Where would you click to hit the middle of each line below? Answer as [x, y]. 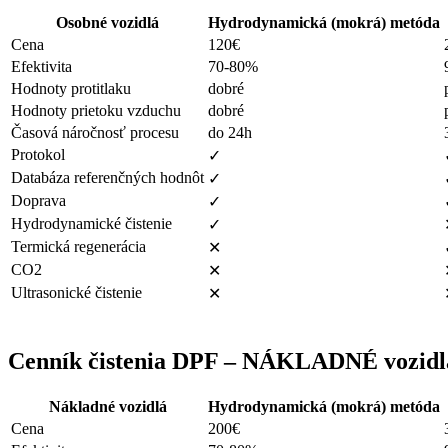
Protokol [38, 154]
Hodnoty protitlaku [71, 88]
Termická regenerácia [78, 246]
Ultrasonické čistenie [76, 292]
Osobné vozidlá [107, 22]
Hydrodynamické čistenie [91, 223]
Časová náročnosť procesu [95, 132]
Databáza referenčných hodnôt [107, 177]
